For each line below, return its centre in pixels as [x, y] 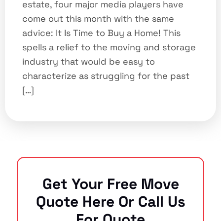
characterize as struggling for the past [106, 75]
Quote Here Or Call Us [110, 201]
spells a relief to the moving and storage [109, 47]
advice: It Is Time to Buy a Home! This [101, 33]
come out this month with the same [98, 18]
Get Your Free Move [110, 184]
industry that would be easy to [89, 61]
